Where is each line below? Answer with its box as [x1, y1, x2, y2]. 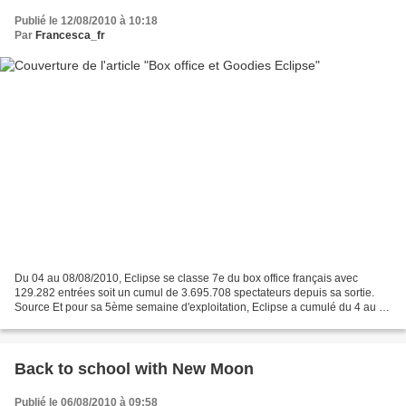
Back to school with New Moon [14, 359, 254, 378]
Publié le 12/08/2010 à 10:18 [14, 14, 158, 28]
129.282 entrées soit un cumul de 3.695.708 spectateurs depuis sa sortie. [14, 285, 374, 299]
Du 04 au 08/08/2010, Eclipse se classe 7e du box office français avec [14, 271, 358, 285]
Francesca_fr [35, 29, 105, 43]
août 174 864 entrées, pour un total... [14, 314, 195, 328]
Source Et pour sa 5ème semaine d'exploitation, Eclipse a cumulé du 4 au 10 [14, 300, 391, 314]
